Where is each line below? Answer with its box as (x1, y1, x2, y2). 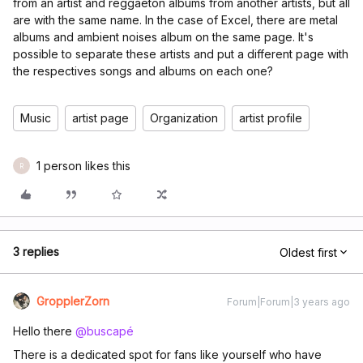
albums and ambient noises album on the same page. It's (13, 30, 314, 44)
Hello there (13, 324, 75, 338)
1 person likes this (36, 159, 130, 173)
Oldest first (280, 245, 337, 259)
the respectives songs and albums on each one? (13, 64, 273, 78)
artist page (72, 111, 129, 125)
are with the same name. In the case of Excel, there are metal (13, 13, 338, 27)
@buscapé (75, 324, 134, 338)
